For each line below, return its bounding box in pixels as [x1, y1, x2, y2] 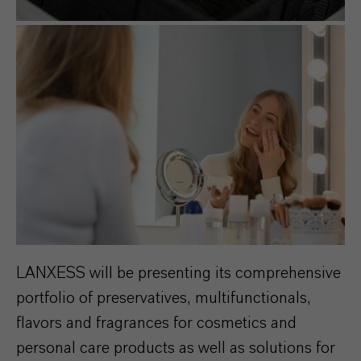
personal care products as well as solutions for [16, 339, 335, 356]
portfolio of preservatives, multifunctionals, [16, 289, 311, 306]
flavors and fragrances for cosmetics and [16, 314, 297, 331]
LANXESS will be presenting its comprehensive [16, 264, 341, 281]
